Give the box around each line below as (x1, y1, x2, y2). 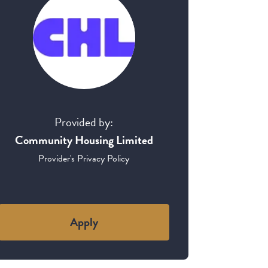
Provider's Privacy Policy (38, 151, 130, 166)
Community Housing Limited (14, 130, 153, 149)
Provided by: (54, 112, 114, 131)
